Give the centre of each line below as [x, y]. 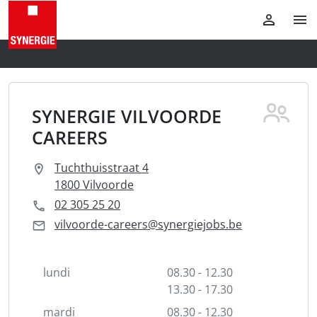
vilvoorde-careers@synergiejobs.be [148, 224]
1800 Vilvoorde [94, 185]
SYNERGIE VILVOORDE [127, 116]
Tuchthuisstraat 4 [102, 168]
